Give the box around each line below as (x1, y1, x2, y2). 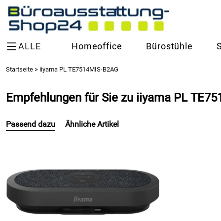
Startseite (6, 66, 33, 73)
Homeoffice (71, 41, 122, 51)
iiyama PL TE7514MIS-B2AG (39, 66, 118, 73)
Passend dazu (6, 119, 55, 129)
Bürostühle (146, 41, 193, 51)
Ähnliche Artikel (65, 119, 119, 129)
